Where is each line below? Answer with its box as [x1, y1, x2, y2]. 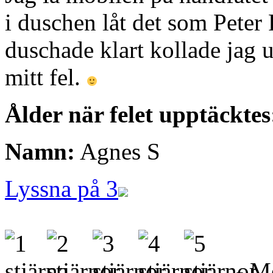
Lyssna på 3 [5, 175, 118, 202]
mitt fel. [5, 63, 87, 90]
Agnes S [75, 138, 160, 165]
